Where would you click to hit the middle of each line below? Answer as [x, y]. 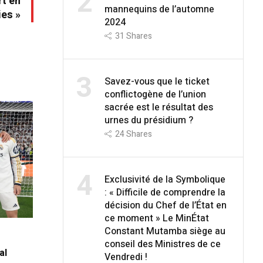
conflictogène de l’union [155, 94]
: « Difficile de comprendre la [165, 192]
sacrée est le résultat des [159, 107]
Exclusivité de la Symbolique [165, 179]
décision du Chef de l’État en [165, 205]
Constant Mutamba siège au [165, 231]
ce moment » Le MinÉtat [156, 218]
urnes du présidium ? [149, 120]
